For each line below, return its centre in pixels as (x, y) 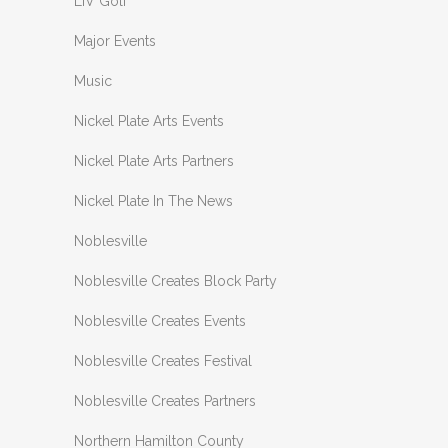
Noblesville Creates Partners (165, 401)
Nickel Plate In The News (153, 201)
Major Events (115, 41)
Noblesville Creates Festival (163, 361)
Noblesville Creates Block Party (175, 281)
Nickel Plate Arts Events (149, 121)
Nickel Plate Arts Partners (154, 161)
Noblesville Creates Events (160, 321)
